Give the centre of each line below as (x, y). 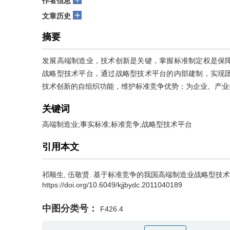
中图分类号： (70, 208)
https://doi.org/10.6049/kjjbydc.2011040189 (112, 185)
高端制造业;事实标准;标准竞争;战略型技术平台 (117, 124)
